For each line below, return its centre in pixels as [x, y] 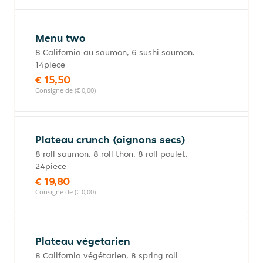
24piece [51, 166]
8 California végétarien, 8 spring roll [107, 255]
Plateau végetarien [83, 241]
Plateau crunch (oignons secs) [110, 139]
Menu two [60, 38]
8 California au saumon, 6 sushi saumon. [115, 52]
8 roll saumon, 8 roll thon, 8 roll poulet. [112, 154]
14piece [50, 65]
